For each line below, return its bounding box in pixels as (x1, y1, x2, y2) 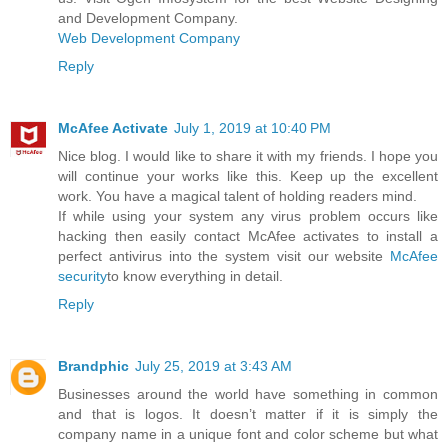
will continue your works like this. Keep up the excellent (58, 168, 438, 185)
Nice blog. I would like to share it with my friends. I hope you (58, 148, 438, 165)
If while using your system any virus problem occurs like (58, 208, 438, 225)
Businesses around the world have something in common (58, 386, 438, 403)
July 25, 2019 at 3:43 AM (135, 358, 292, 375)
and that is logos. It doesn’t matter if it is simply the (58, 406, 438, 423)
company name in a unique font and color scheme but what (58, 426, 438, 443)
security (58, 268, 107, 285)
